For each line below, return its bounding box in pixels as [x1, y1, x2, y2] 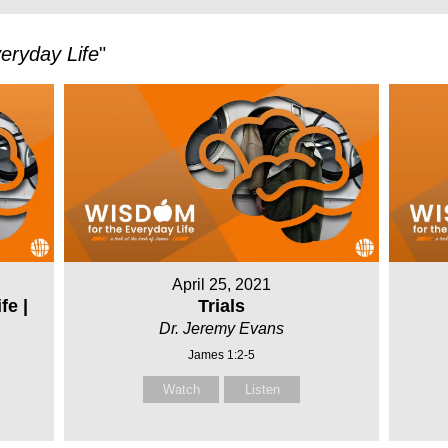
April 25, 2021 [172, 275, 272, 293]
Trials [198, 295, 246, 316]
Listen [244, 381, 280, 397]
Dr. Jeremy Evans [159, 319, 285, 337]
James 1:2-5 [188, 347, 256, 362]
